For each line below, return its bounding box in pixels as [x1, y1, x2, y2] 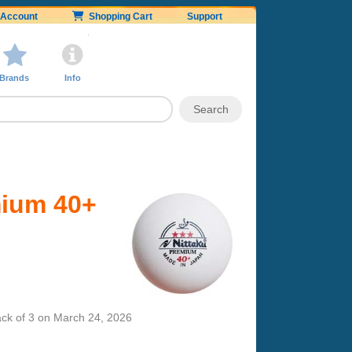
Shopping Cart [84, 11, 152, 22]
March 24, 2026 [53, 310, 132, 324]
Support [187, 11, 222, 22]
